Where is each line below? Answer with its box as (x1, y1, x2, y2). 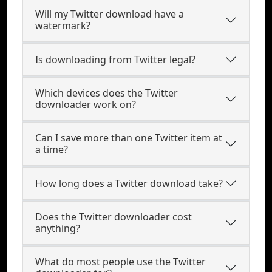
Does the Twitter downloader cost (35, 210, 192, 223)
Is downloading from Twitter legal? (35, 52, 195, 66)
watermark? (35, 19, 90, 32)
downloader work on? (35, 98, 136, 111)
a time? (35, 143, 68, 156)
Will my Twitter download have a (35, 7, 184, 21)
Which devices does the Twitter (35, 86, 178, 100)
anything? (35, 222, 80, 235)
